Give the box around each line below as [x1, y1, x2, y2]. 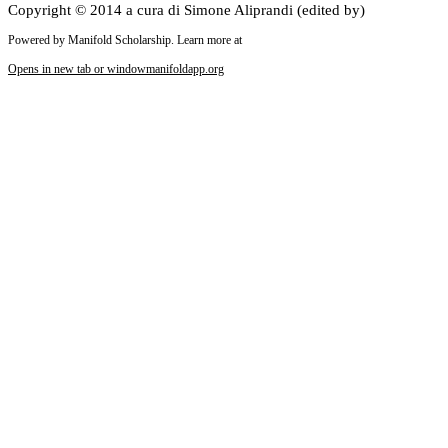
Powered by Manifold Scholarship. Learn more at [8, 33, 242, 48]
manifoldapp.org [146, 62, 224, 77]
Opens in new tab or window [8, 62, 146, 77]
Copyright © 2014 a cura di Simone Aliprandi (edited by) [8, 2, 365, 19]
